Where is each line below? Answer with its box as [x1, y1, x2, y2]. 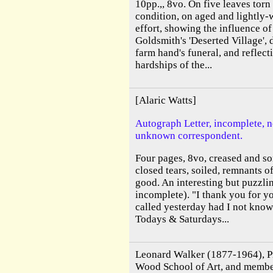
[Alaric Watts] [135, 94, 196, 107]
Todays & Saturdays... [135, 213, 229, 225]
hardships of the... [135, 58, 212, 71]
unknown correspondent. [135, 129, 243, 141]
